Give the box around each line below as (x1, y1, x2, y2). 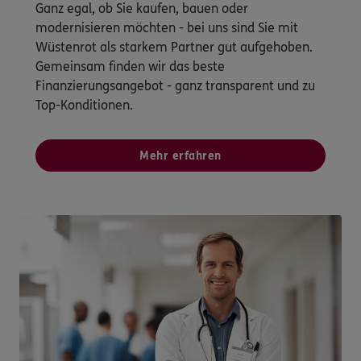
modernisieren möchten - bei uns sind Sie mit (35, 19, 298, 35)
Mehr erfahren (139, 148, 222, 163)
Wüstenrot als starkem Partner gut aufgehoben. (35, 39, 313, 55)
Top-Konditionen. (35, 97, 133, 113)
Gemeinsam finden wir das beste (35, 58, 225, 74)
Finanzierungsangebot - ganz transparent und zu (35, 77, 315, 93)
